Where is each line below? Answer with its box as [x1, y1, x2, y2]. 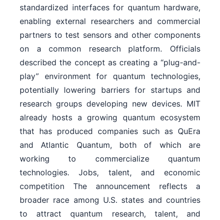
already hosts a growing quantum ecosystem [20, 112, 200, 122]
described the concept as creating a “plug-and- [20, 57, 200, 67]
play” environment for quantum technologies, [20, 71, 200, 81]
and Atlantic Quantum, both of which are [20, 139, 200, 150]
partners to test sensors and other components [20, 29, 200, 40]
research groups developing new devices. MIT [20, 98, 200, 109]
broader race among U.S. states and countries [20, 194, 200, 205]
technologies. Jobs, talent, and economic [20, 167, 200, 177]
